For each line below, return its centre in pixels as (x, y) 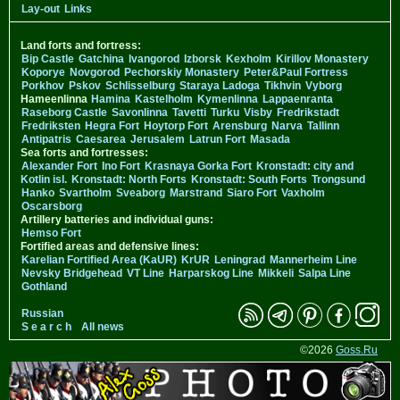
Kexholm (249, 58)
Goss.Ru (357, 350)
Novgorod (95, 72)
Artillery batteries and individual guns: (117, 219)
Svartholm (85, 192)
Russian (42, 313)
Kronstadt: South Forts (249, 179)
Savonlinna (140, 112)
